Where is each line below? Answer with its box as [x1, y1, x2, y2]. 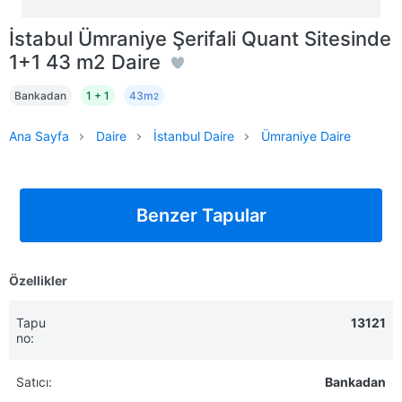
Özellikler [9, 272, 67, 288]
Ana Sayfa [9, 127, 69, 144]
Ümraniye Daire [261, 127, 351, 144]
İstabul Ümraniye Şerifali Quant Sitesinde [9, 27, 391, 50]
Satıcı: [16, 373, 52, 389]
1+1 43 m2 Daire [9, 50, 166, 74]
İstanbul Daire [153, 127, 234, 144]
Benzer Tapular [135, 204, 267, 226]
